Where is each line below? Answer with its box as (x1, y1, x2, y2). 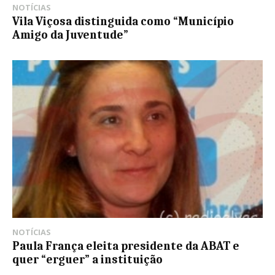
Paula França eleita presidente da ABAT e (12, 239, 239, 253)
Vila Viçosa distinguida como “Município (12, 14, 234, 28)
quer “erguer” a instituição (12, 252, 163, 266)
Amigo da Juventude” (12, 28, 128, 42)
